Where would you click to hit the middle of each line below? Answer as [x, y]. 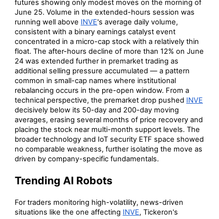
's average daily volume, [138, 22]
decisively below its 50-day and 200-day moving [97, 110]
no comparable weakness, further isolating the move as [109, 149]
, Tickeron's [159, 212]
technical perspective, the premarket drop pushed [100, 100]
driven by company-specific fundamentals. [87, 159]
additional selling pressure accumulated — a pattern [102, 71]
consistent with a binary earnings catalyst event [95, 32]
